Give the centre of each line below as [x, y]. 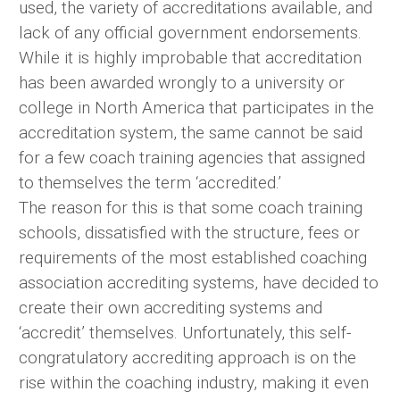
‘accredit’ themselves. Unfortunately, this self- [185, 333]
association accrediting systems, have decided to [199, 283]
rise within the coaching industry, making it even [194, 383]
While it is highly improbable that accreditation [190, 58]
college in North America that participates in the [196, 108]
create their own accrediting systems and [171, 308]
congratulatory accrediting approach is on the [187, 358]
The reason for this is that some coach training [191, 208]
